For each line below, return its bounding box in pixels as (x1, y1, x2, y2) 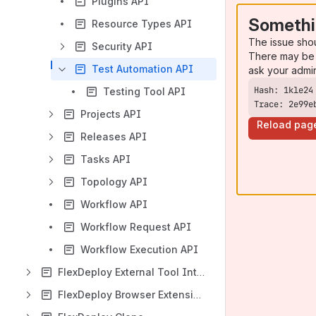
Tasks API (80, 153, 130, 165)
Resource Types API (92, 18, 192, 30)
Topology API (80, 176, 147, 188)
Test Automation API (92, 63, 193, 75)
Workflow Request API (80, 221, 191, 233)
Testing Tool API (103, 85, 186, 97)
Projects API (80, 108, 141, 120)
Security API (92, 40, 152, 52)
